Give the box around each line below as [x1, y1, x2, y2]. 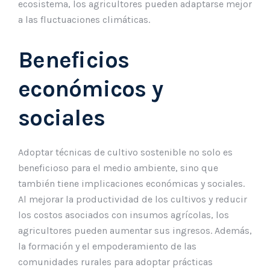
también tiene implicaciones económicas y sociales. [18, 177, 245, 189]
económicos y [18, 75, 163, 102]
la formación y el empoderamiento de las [18, 240, 196, 252]
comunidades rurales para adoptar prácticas [18, 256, 213, 268]
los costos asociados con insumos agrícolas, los [18, 209, 229, 221]
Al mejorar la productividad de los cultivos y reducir [18, 193, 247, 205]
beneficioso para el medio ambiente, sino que [18, 162, 218, 174]
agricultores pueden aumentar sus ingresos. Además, [18, 224, 252, 236]
